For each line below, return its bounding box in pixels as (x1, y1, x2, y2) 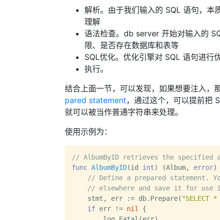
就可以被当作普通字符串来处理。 (65, 107, 183, 117)
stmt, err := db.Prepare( (72, 194, 182, 202)
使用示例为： (65, 127, 112, 137)
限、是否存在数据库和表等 (84, 40, 179, 50)
